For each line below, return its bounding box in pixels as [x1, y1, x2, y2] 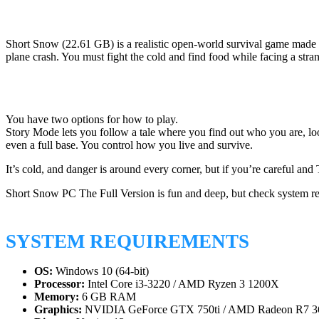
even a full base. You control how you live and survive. [6, 138, 253, 151]
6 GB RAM [79, 291, 136, 303]
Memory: [34, 291, 79, 303]
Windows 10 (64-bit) [53, 265, 149, 278]
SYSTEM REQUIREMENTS [6, 231, 249, 253]
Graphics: [34, 303, 82, 316]
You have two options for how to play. [6, 113, 178, 125]
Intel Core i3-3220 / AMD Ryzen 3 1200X [85, 278, 279, 291]
